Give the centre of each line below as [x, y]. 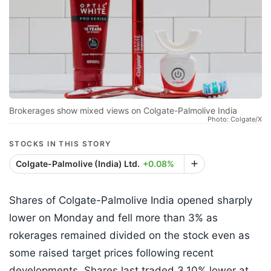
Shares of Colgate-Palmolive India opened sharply [131, 201]
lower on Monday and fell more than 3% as [113, 218]
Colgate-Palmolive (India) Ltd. [78, 164]
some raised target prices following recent [111, 253]
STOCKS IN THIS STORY [60, 144]
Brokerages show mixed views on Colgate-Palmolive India [123, 111]
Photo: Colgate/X [235, 119]
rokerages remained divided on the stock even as [129, 236]
